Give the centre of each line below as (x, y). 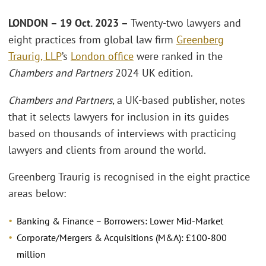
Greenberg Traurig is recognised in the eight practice (129, 177)
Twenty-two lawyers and (185, 23)
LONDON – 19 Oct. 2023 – (68, 23)
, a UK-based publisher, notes (179, 100)
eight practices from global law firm (92, 40)
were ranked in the (178, 56)
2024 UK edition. (154, 73)
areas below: (37, 194)
